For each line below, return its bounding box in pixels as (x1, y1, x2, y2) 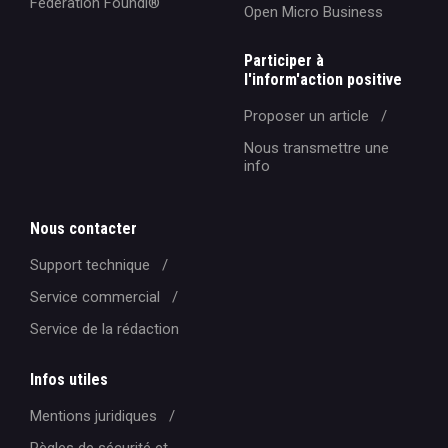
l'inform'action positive (244, 70, 402, 89)
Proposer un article (244, 107, 369, 125)
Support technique (30, 256, 150, 274)
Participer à (244, 51, 324, 70)
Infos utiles (30, 370, 108, 389)
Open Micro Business (244, 3, 383, 21)
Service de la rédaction (30, 320, 179, 338)
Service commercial (30, 288, 160, 306)
